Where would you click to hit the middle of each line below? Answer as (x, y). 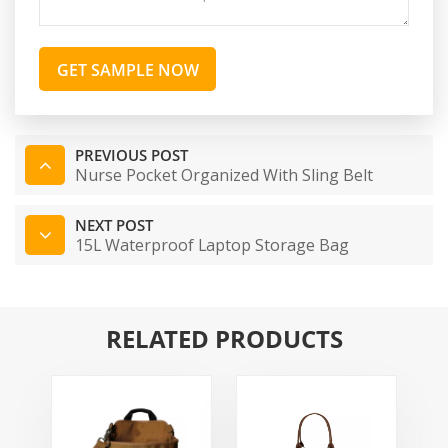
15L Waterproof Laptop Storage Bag (212, 244)
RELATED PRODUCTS (224, 338)
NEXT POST (114, 224)
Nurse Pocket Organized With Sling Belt (224, 174)
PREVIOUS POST (131, 154)
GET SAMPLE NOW (127, 69)
